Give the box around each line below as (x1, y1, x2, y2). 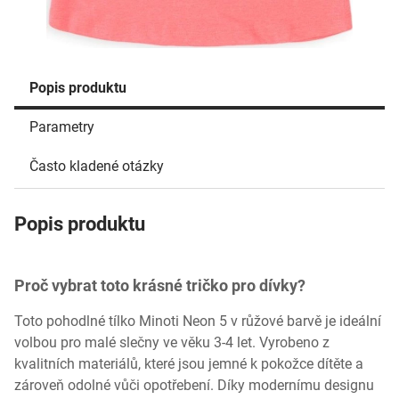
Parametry (29, 118, 94, 135)
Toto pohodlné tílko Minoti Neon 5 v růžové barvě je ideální (14, 313, 381, 330)
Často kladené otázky (29, 158, 164, 175)
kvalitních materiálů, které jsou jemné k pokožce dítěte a (14, 355, 363, 372)
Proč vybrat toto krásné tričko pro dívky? (14, 276, 305, 295)
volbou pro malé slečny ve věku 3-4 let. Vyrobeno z (14, 334, 330, 351)
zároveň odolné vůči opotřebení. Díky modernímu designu (14, 377, 374, 394)
